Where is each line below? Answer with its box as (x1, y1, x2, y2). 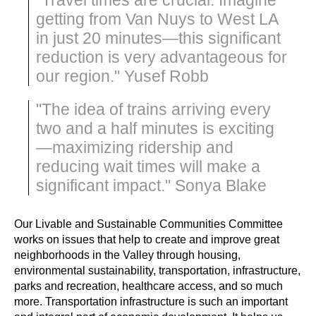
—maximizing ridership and (36, 138, 233, 157)
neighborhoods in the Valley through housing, (14, 248, 241, 261)
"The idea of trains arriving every (36, 99, 271, 119)
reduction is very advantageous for (36, 47, 287, 66)
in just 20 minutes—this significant (36, 28, 281, 47)
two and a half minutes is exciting (36, 119, 274, 138)
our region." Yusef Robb (36, 66, 209, 85)
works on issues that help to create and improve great (14, 233, 279, 245)
